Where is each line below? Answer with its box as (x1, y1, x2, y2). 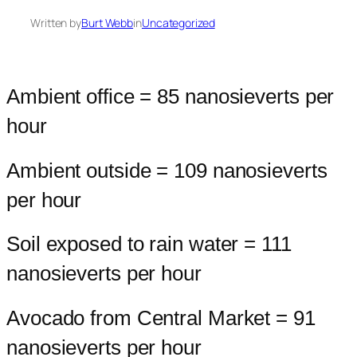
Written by (30, 15, 81, 31)
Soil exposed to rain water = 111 (6, 232, 292, 257)
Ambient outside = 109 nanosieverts (6, 158, 328, 182)
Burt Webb (81, 15, 134, 31)
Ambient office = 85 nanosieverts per (6, 84, 335, 109)
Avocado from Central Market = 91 (6, 305, 316, 330)
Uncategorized (141, 15, 215, 31)
